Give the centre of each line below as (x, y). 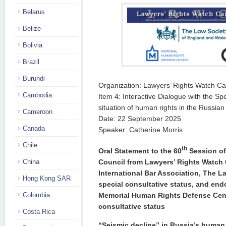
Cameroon (38, 112)
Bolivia (33, 45)
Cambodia (37, 95)
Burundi (34, 78)
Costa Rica (39, 212)
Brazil (31, 62)
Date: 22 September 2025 (140, 119)
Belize (32, 29)
